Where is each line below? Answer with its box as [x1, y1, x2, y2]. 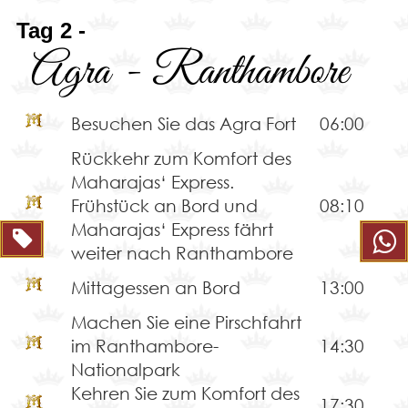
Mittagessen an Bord [70, 277, 240, 299]
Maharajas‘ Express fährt [70, 219, 273, 240]
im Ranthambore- [70, 335, 219, 357]
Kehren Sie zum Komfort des [70, 382, 300, 404]
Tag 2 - [15, 18, 86, 44]
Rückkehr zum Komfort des [70, 148, 291, 169]
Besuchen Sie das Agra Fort [70, 113, 296, 135]
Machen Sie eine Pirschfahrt [70, 311, 301, 333]
